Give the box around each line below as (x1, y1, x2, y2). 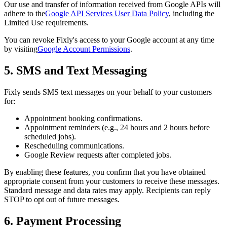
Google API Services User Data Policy (45, 9, 169, 18)
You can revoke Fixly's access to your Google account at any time (4, 35, 214, 45)
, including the (169, 9, 214, 18)
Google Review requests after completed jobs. (24, 150, 171, 159)
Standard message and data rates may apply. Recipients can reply (4, 185, 211, 195)
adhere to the (4, 9, 45, 18)
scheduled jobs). (24, 132, 76, 141)
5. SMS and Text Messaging (4, 63, 147, 77)
